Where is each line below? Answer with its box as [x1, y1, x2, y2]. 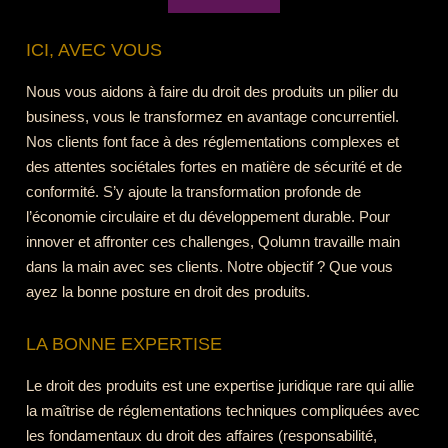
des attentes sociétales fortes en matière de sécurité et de [25, 157, 402, 175]
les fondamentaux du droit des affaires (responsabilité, [25, 426, 377, 444]
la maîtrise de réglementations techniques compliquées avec [25, 401, 420, 419]
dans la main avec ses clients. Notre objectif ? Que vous [25, 257, 393, 275]
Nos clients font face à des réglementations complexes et [25, 132, 399, 150]
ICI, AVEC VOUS [25, 39, 162, 60]
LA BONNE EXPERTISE [25, 333, 222, 354]
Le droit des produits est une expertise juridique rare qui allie [25, 376, 414, 394]
